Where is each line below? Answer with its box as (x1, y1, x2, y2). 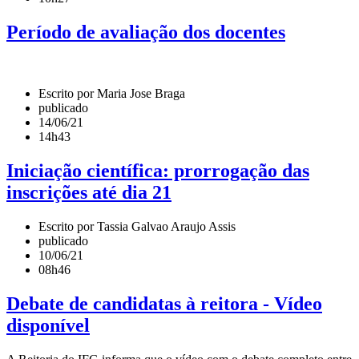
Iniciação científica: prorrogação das (6, 160, 309, 182)
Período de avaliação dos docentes (6, 22, 285, 43)
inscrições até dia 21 (6, 182, 171, 204)
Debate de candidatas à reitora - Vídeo (6, 293, 322, 315)
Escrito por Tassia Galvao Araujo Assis (38, 220, 236, 234)
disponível (6, 315, 90, 337)
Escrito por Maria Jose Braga (38, 87, 185, 101)
